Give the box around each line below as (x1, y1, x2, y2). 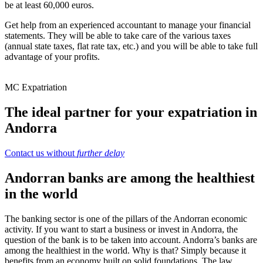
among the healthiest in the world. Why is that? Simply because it (5, 245, 246, 255)
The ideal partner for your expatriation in (5, 104, 257, 120)
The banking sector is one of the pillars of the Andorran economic (5, 213, 247, 224)
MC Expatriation (5, 82, 67, 92)
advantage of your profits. (5, 51, 100, 62)
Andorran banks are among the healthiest (5, 170, 255, 186)
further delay (77, 147, 124, 158)
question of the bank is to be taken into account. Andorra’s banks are (5, 234, 257, 245)
